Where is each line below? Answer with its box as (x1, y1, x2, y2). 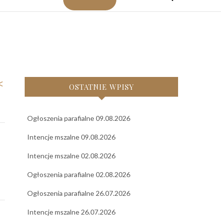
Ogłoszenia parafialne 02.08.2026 (27, 170, 130, 179)
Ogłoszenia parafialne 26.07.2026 (27, 188, 130, 197)
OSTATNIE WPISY (69, 81, 134, 92)
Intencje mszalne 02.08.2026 (27, 151, 115, 160)
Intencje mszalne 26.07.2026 (27, 207, 115, 216)
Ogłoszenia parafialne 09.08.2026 (27, 113, 130, 122)
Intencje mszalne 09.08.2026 (27, 132, 115, 141)
